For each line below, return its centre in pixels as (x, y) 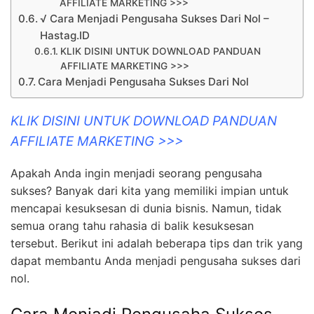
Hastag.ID (65, 35)
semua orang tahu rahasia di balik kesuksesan (132, 226)
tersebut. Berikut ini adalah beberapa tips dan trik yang (157, 244)
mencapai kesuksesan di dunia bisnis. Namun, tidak (146, 209)
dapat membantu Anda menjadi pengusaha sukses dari (156, 261)
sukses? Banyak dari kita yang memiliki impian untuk (150, 191)
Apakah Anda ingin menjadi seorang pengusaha (136, 173)
